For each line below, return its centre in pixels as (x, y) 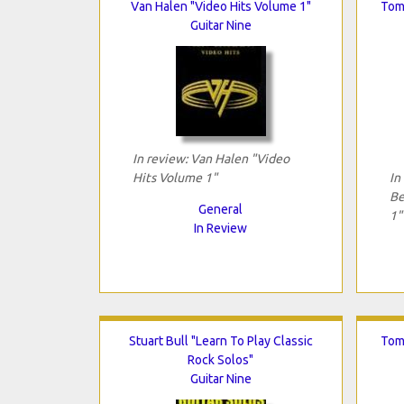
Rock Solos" (220, 359)
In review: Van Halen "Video (211, 158)
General (220, 209)
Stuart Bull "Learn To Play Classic (220, 340)
